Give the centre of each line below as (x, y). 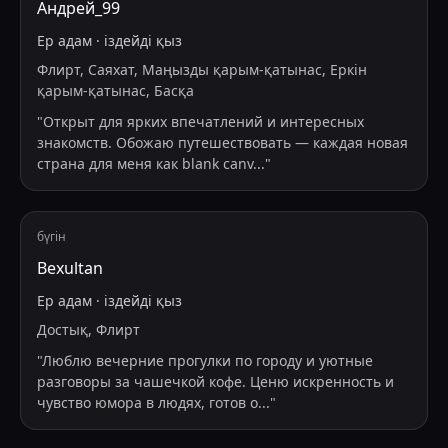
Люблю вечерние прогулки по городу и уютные (207, 361)
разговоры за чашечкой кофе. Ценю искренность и (215, 382)
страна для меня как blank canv (145, 164)
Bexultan (70, 268)
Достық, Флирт (88, 330)
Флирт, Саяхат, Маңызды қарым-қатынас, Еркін (202, 70)
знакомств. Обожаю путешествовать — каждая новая (222, 143)
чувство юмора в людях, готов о (147, 403)
